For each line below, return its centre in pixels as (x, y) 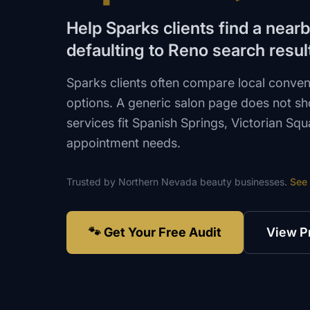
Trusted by (92, 182)
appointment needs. (124, 143)
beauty (216, 182)
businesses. (259, 182)
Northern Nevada (158, 182)
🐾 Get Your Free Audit (155, 232)
